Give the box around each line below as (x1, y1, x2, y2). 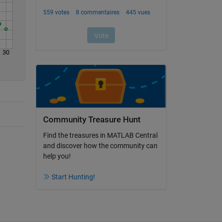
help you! (43, 152, 71, 160)
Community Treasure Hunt (43, 115, 141, 125)
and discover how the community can (43, 141, 158, 150)
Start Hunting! (52, 172, 95, 181)
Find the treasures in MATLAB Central (43, 131, 158, 139)
